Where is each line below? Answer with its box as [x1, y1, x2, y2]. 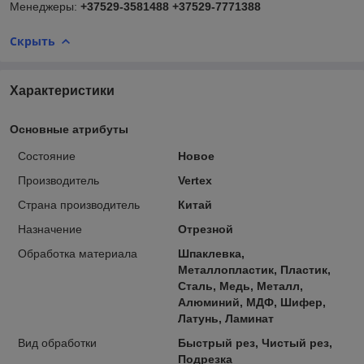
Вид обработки [18, 336, 97, 349]
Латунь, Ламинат [177, 311, 274, 325]
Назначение [18, 222, 82, 236]
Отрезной [177, 222, 233, 236]
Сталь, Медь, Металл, [177, 279, 303, 292]
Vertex [177, 173, 212, 187]
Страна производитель [18, 197, 140, 211]
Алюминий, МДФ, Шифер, [177, 295, 326, 309]
